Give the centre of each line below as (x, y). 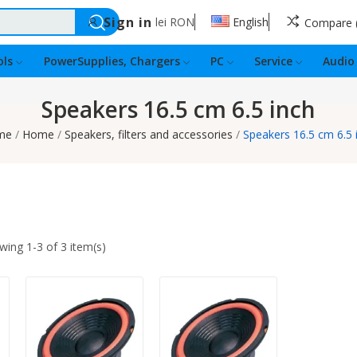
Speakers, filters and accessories (149, 135)
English (251, 22)
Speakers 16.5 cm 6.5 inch (178, 110)
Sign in (128, 22)
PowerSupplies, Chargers (112, 61)
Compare (329, 23)
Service (273, 61)
